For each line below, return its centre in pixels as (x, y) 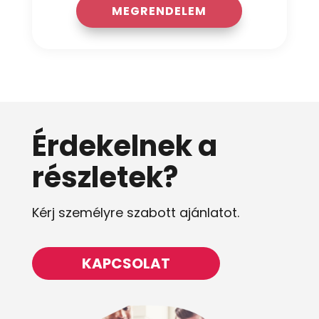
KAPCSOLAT (126, 264)
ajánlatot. (209, 213)
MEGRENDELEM (159, 11)
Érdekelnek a (124, 146)
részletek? (105, 178)
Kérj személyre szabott (105, 213)
